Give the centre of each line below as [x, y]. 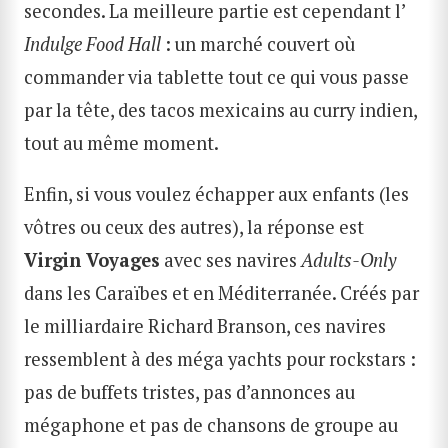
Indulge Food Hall [92, 43]
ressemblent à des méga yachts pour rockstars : [220, 359]
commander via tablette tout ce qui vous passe [216, 76]
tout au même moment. [121, 142]
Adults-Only [348, 260]
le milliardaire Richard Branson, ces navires [205, 326]
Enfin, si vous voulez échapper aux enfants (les [216, 194]
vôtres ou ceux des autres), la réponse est [194, 227]
